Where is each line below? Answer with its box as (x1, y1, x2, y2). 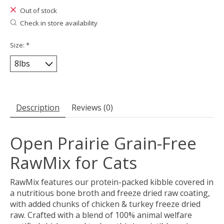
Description (16, 101, 59, 113)
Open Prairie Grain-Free (10, 131, 196, 154)
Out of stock (19, 6, 57, 15)
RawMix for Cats (10, 151, 137, 174)
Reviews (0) (71, 101, 113, 113)
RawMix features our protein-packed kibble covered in (10, 176, 213, 187)
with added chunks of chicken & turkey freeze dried (10, 198, 200, 209)
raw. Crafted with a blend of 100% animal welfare (10, 209, 192, 220)
